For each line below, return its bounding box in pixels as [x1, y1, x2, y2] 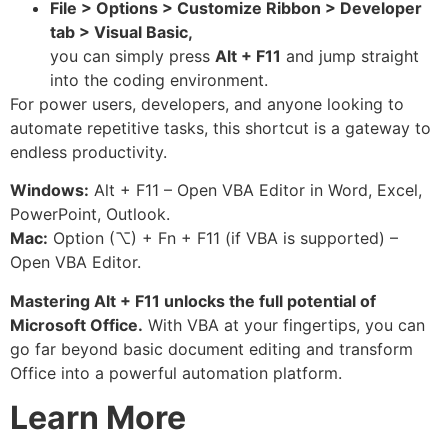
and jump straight [281, 45, 419, 66]
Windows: [10, 180, 89, 201]
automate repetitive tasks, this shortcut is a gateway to [10, 117, 431, 138]
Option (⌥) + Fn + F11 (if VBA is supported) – [48, 228, 398, 249]
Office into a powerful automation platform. [10, 362, 342, 383]
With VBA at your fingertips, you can [143, 314, 425, 335]
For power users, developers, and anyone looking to [10, 93, 404, 114]
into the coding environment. [50, 69, 268, 90]
